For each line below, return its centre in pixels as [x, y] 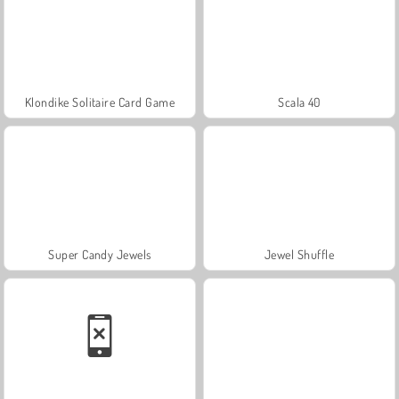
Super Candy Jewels [100, 254]
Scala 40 [299, 102]
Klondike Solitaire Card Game [100, 102]
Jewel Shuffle [299, 254]
